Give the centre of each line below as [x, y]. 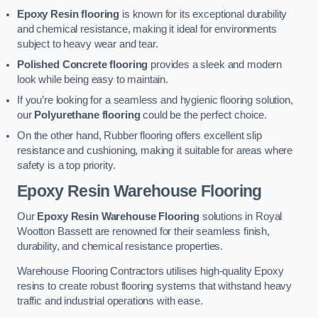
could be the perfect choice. [204, 115]
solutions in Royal [241, 216]
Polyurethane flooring [87, 115]
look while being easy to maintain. [93, 79]
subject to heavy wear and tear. [88, 44]
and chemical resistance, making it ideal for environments [147, 29]
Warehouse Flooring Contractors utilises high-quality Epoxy [150, 272]
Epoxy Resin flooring [68, 14]
